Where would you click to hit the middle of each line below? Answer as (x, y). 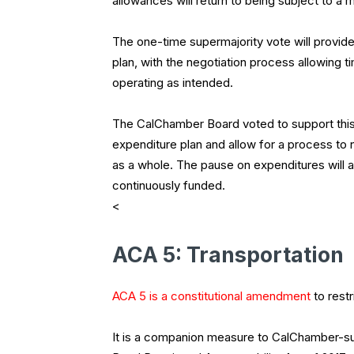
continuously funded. (169, 186)
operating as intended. (173, 83)
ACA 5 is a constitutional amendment (211, 296)
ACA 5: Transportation (228, 255)
